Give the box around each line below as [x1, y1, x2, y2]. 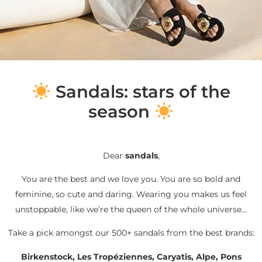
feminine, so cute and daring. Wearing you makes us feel [15, 188, 247, 199]
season [88, 101, 155, 122]
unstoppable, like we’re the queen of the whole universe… [15, 204, 247, 215]
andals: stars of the [65, 81, 230, 102]
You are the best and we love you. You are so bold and [22, 173, 240, 184]
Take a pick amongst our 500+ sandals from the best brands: [8, 227, 254, 239]
